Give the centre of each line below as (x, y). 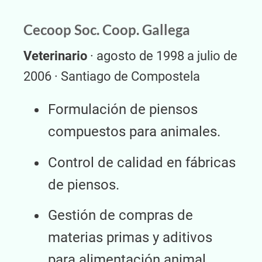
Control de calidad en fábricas (142, 162)
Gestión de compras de (120, 216)
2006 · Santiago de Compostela (112, 77)
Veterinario (55, 56)
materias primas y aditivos (130, 238)
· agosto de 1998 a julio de (162, 56)
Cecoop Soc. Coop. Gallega (107, 30)
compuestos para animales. (134, 132)
